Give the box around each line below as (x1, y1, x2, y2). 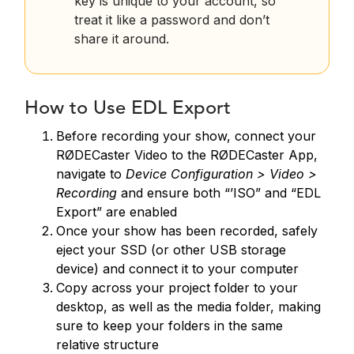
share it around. (74, 31, 169, 47)
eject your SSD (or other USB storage (56, 242, 286, 258)
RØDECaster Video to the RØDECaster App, (56, 147, 318, 163)
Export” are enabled (56, 204, 177, 220)
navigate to (56, 166, 126, 182)
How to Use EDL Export (24, 100, 231, 119)
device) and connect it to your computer (56, 261, 299, 277)
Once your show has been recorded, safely (56, 223, 318, 239)
